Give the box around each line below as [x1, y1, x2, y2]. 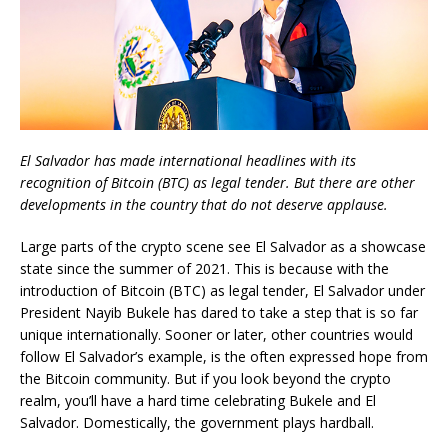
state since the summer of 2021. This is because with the [20, 259, 389, 279]
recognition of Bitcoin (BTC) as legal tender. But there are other [20, 173, 415, 193]
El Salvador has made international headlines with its [20, 151, 356, 171]
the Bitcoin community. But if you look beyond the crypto [20, 369, 391, 389]
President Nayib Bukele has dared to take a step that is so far [20, 303, 418, 323]
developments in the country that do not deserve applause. [20, 195, 388, 215]
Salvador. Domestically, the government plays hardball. [20, 413, 374, 433]
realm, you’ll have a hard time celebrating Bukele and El [20, 391, 376, 411]
